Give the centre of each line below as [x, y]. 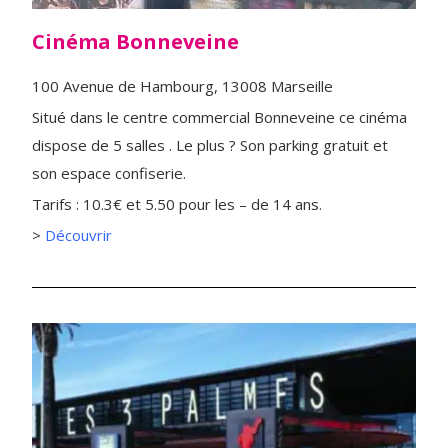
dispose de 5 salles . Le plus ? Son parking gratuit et [210, 144]
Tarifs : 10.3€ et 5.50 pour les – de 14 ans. [177, 203]
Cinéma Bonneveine [135, 41]
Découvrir [78, 234]
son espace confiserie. [109, 172]
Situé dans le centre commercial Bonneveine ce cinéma [219, 116]
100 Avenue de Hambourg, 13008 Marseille [182, 85]
